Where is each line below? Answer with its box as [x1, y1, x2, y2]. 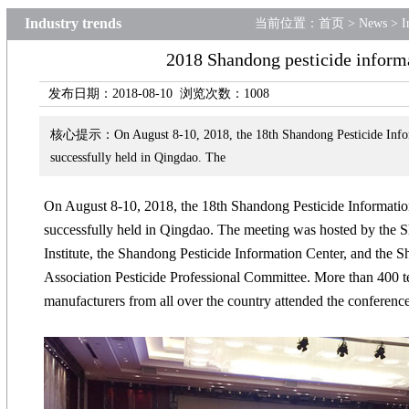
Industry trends [25, 16, 121, 31]
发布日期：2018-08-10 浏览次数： [48, 87, 244, 100]
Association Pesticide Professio [44, 269, 223, 285]
